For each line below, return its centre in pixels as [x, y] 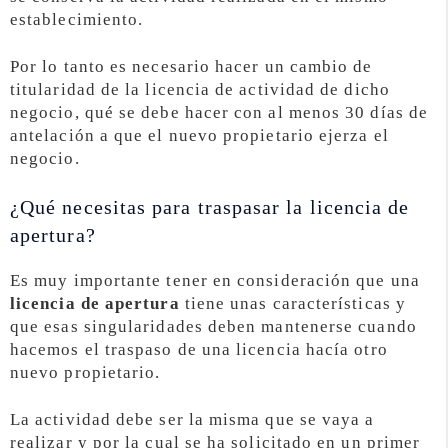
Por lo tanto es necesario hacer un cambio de [191, 66]
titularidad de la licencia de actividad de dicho [200, 89]
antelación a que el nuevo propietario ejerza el [199, 135]
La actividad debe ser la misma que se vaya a [192, 420]
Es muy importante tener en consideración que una [215, 281]
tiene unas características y [292, 304]
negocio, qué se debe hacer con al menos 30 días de [219, 112]
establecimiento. [77, 19]
